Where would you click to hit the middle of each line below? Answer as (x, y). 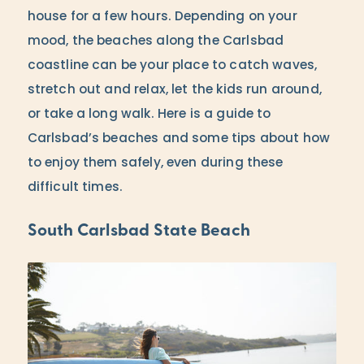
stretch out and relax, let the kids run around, (174, 91)
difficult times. (75, 188)
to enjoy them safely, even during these (155, 164)
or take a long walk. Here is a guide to (149, 115)
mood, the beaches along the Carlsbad (156, 42)
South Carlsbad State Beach (139, 232)
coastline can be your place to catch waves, (172, 66)
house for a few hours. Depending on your (162, 17)
